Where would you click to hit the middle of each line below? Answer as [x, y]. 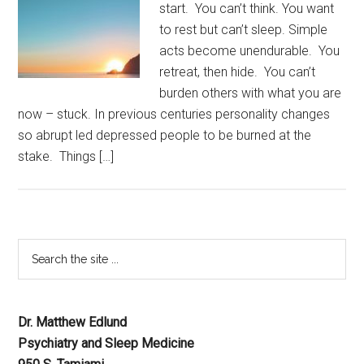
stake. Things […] [66, 156]
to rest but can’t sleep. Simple [244, 30]
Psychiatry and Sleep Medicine [106, 343]
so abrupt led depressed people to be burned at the [165, 135]
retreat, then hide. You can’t [238, 72]
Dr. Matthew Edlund [73, 322]
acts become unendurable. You [250, 51]
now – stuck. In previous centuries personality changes [174, 114]
